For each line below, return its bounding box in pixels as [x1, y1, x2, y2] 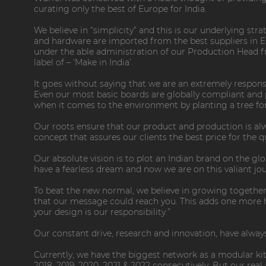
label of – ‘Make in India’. [34, 56, 133, 68]
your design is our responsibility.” [34, 206, 170, 217]
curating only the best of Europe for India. [34, 3, 207, 14]
